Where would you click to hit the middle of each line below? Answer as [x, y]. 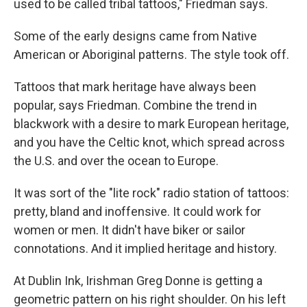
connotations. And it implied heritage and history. [145, 248]
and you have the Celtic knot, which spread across [149, 142]
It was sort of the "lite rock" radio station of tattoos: [151, 193]
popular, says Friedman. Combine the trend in [135, 105]
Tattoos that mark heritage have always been [135, 87]
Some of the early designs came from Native [135, 36]
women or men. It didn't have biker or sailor [130, 230]
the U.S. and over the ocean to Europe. [116, 161]
